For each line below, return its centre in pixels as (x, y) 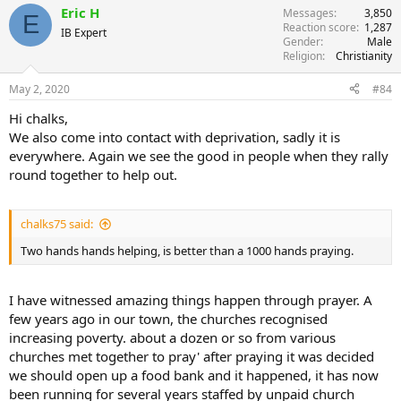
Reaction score (320, 27)
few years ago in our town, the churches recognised (168, 318)
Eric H (80, 12)
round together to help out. (93, 174)
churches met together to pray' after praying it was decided (192, 356)
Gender (302, 41)
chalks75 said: (57, 224)
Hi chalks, (38, 118)
